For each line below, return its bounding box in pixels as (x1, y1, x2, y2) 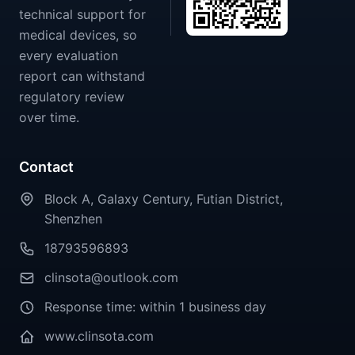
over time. (19, 109, 79, 126)
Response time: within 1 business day (44, 299, 266, 315)
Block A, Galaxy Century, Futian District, (44, 191, 283, 207)
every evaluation (19, 48, 118, 64)
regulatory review (19, 89, 124, 105)
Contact (19, 158, 74, 176)
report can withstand (19, 68, 145, 85)
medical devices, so (19, 27, 137, 44)
